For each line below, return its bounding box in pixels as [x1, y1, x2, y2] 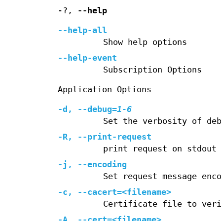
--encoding [77, 160, 127, 170]
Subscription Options [103, 65, 202, 75]
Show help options [103, 37, 187, 47]
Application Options [58, 85, 151, 95]
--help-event [58, 53, 117, 63]
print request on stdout [103, 144, 217, 154]
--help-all [58, 26, 107, 36]
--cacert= [77, 187, 122, 197]
